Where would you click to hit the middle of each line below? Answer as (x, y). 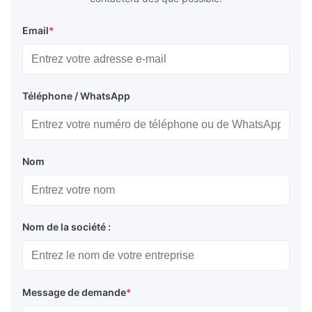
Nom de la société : (67, 227)
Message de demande (74, 292)
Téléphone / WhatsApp (76, 96)
